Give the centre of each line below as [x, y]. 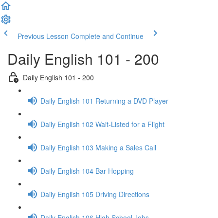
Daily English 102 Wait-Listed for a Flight [102, 124]
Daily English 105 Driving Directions [95, 194]
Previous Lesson [43, 36]
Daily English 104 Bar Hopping [87, 171]
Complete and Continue [107, 36]
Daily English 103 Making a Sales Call [98, 147]
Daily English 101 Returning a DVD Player [104, 100]
